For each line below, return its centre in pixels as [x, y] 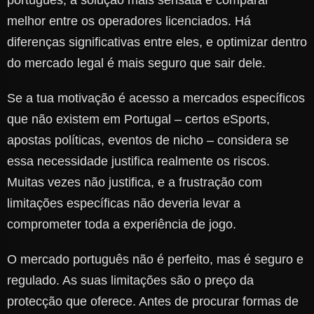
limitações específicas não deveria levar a [124, 204]
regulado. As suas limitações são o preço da [130, 281]
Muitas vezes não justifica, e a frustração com [135, 183]
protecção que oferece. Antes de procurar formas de [153, 302]
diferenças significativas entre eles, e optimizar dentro [157, 42]
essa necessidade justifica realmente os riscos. [138, 162]
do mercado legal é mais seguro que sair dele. [136, 63]
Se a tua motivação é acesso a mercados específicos [156, 98]
